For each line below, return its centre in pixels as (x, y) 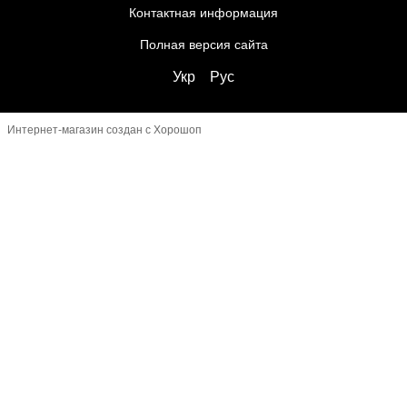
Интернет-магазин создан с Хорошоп (104, 129)
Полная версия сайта (203, 45)
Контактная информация (203, 13)
